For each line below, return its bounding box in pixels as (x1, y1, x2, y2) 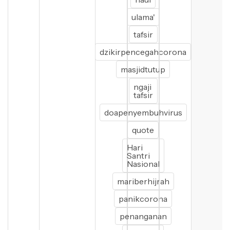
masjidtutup (121, 64, 166, 74)
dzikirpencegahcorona (100, 47, 187, 57)
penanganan (119, 211, 167, 221)
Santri (126, 150, 150, 161)
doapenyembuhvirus (104, 107, 182, 118)
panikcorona (119, 194, 168, 204)
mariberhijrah (117, 176, 169, 186)
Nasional (126, 159, 160, 169)
